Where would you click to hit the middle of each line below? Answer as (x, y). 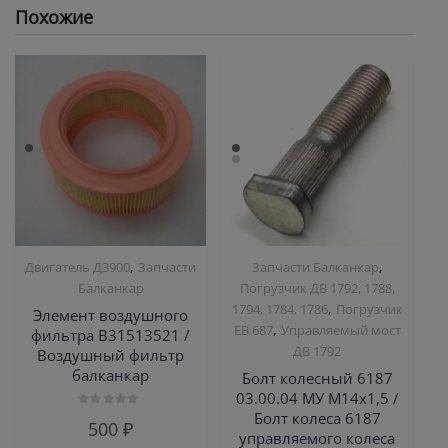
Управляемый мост (340, 329)
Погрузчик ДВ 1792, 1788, (317, 287)
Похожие (54, 16)
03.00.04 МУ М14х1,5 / (317, 398)
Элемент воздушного (111, 315)
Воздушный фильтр (111, 355)
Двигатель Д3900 (78, 266)
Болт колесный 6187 (317, 378)
